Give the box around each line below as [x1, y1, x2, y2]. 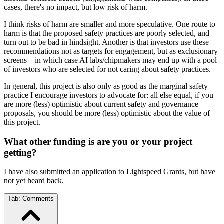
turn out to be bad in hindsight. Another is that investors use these [4, 38, 209, 46]
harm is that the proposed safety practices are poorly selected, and [4, 29, 209, 37]
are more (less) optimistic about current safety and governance [4, 100, 198, 108]
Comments [22, 195, 54, 203]
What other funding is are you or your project [4, 136, 192, 147]
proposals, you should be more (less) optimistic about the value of [4, 109, 210, 117]
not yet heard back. [4, 176, 64, 185]
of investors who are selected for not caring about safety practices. [4, 65, 211, 73]
